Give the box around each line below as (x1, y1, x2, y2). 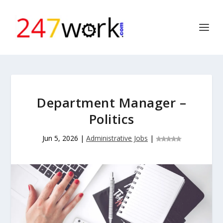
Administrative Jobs (86, 133, 148, 143)
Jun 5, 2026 (42, 133, 78, 143)
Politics (89, 110, 134, 128)
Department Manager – (37, 94, 186, 111)
